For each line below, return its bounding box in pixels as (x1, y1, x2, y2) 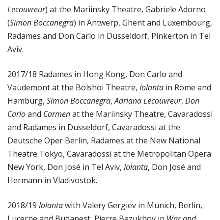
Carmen (43, 109, 70, 119)
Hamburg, (7, 95, 47, 106)
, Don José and (148, 162, 201, 172)
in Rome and (165, 82, 211, 93)
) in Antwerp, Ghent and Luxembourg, (74, 17, 212, 28)
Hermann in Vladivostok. (7, 175, 97, 186)
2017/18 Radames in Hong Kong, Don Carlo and (7, 69, 182, 80)
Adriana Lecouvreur (114, 95, 181, 106)
